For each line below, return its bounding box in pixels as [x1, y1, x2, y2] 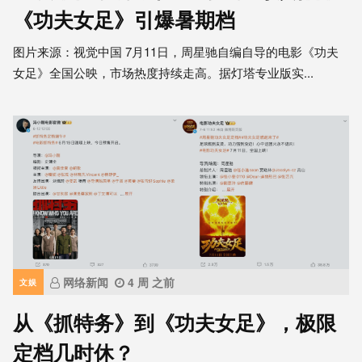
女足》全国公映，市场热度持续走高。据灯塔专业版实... [13, 63, 314, 81]
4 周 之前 [128, 273, 175, 290]
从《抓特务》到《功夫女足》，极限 [13, 307, 336, 337]
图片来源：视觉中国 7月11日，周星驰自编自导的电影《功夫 [13, 42, 339, 60]
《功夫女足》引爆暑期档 [13, 4, 235, 34]
